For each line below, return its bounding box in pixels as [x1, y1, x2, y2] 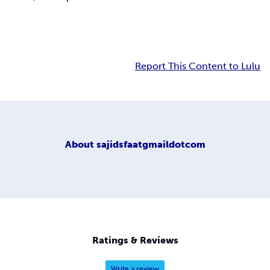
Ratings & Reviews [92, 234, 178, 246]
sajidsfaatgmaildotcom [96, 138, 206, 150]
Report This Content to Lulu [135, 60, 260, 72]
